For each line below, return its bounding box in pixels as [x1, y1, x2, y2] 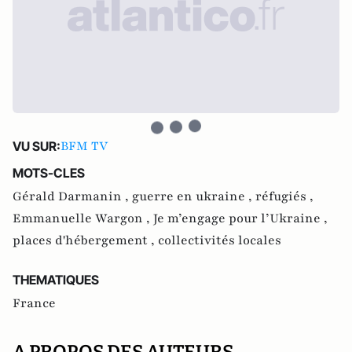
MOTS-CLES [13, 165, 85, 181]
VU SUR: [13, 138, 60, 154]
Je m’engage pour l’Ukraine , [153, 210, 328, 227]
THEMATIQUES [13, 272, 99, 288]
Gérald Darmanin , [13, 188, 132, 205]
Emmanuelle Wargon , [13, 210, 153, 227]
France [13, 295, 56, 312]
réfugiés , [255, 188, 313, 205]
